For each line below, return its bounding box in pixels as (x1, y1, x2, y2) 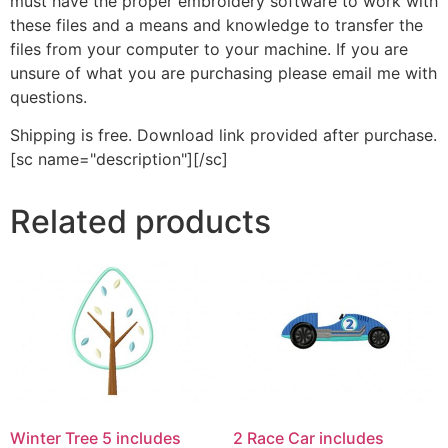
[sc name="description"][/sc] (10, 149, 228, 170)
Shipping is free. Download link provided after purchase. (10, 125, 437, 146)
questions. (10, 86, 87, 107)
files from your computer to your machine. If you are (10, 38, 408, 59)
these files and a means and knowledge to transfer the (10, 14, 423, 35)
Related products (10, 202, 271, 242)
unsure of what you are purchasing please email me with (10, 62, 437, 83)
